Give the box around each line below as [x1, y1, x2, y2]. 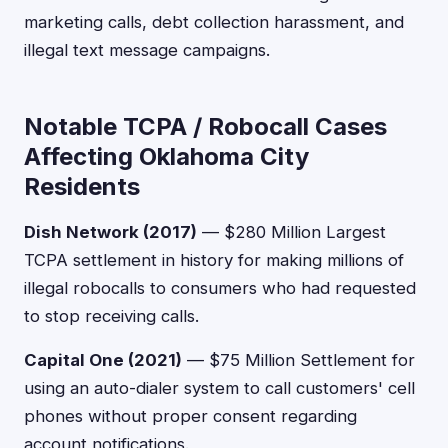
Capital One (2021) [24, 350, 182, 370]
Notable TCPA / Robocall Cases [24, 112, 387, 141]
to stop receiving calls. [24, 306, 199, 326]
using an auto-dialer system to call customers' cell [24, 378, 415, 398]
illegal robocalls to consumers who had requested [24, 278, 416, 298]
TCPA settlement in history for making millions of [24, 250, 404, 270]
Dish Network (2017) [24, 222, 197, 242]
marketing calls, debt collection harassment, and [24, 12, 404, 32]
